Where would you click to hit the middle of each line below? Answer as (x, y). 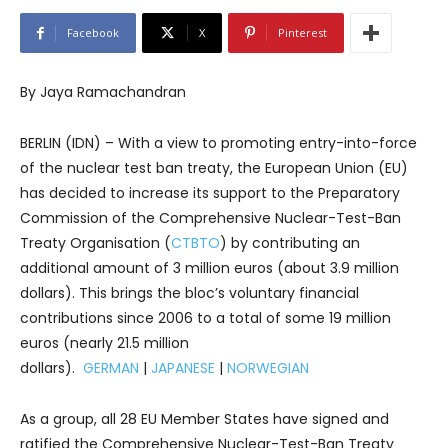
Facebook (93, 32)
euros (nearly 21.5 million (104, 343)
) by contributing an (290, 243)
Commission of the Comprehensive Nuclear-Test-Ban (210, 218)
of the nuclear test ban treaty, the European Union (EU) (214, 168)
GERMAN (111, 368)
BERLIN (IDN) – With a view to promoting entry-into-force (218, 143)
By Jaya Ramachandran (103, 92)
